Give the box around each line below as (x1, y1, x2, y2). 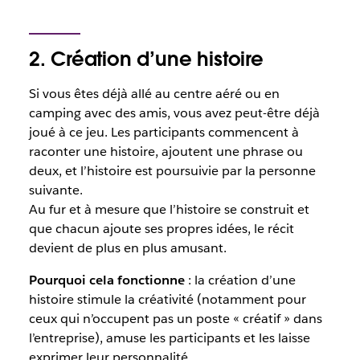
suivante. (28, 182, 83, 198)
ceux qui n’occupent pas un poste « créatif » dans (28, 310, 322, 327)
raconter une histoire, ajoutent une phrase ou (28, 143, 303, 160)
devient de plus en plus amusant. (28, 239, 227, 256)
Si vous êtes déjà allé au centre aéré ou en (28, 85, 280, 102)
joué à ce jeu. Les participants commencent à (28, 124, 299, 141)
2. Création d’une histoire (28, 47, 264, 72)
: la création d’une (184, 272, 296, 288)
